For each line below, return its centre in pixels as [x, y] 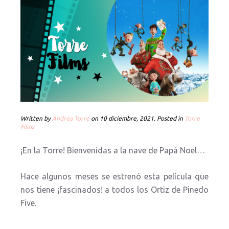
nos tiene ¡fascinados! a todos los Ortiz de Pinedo [114, 190]
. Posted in [169, 118]
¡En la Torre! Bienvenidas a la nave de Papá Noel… [113, 150]
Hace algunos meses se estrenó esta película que [114, 176]
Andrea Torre [71, 118]
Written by [36, 118]
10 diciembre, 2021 [127, 118]
